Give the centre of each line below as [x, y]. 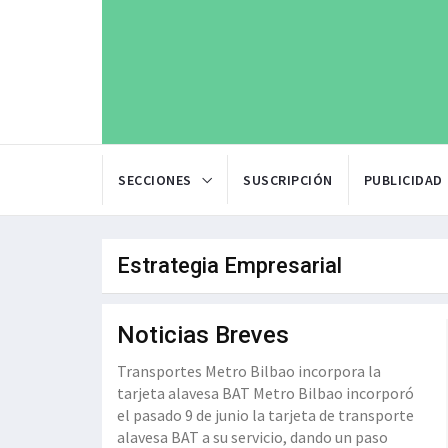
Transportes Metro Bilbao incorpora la [249, 371]
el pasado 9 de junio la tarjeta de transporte [265, 415]
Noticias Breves [203, 335]
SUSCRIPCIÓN [288, 180]
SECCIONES [155, 180]
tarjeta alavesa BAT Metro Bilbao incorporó [265, 393]
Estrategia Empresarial [229, 266]
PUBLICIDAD [403, 180]
